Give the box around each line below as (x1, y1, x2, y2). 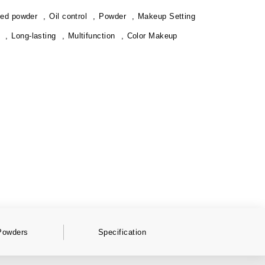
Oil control (49, 12, 88, 21)
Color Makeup (127, 31, 177, 40)
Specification (98, 227, 147, 237)
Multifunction (67, 31, 115, 40)
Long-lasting (11, 31, 56, 40)
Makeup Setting (137, 12, 196, 21)
